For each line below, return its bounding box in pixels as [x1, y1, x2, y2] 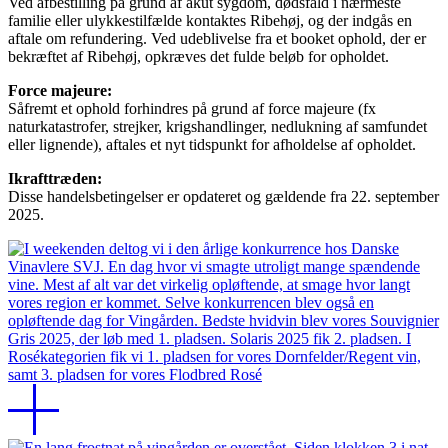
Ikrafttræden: [8, 170, 102, 188]
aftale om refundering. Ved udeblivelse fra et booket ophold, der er [8, 30, 426, 48]
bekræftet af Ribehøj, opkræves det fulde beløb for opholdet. [8, 48, 389, 66]
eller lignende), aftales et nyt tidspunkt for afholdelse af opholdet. [8, 136, 416, 154]
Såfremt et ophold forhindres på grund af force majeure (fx [8, 100, 376, 118]
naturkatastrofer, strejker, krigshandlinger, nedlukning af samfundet [8, 118, 427, 136]
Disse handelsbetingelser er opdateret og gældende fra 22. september [8, 188, 439, 206]
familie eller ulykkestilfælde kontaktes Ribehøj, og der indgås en [8, 12, 412, 30]
